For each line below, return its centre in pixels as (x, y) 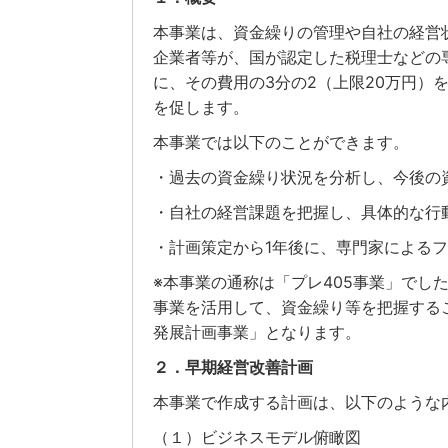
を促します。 (201, 107)
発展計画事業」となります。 (257, 332)
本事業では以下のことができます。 (281, 142)
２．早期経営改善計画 (233, 367)
